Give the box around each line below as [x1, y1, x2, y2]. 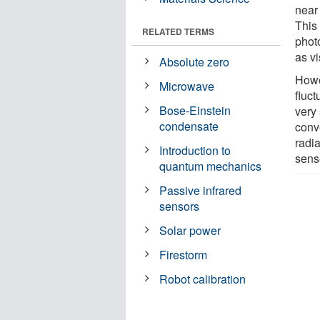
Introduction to [159, 141, 231, 159]
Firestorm [159, 246, 208, 263]
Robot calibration [159, 270, 246, 287]
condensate [159, 117, 219, 134]
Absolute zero [159, 53, 230, 70]
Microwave [159, 77, 215, 94]
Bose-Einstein [159, 101, 231, 119]
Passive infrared [159, 181, 242, 199]
